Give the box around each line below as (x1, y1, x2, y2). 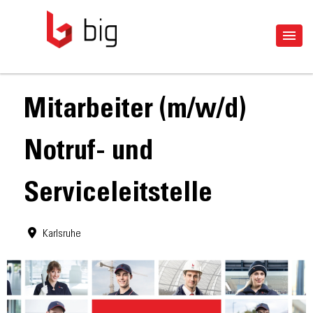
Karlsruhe (43, 228, 81, 240)
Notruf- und (24, 139, 153, 167)
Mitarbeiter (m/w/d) (24, 97, 246, 125)
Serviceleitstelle (24, 181, 212, 209)
